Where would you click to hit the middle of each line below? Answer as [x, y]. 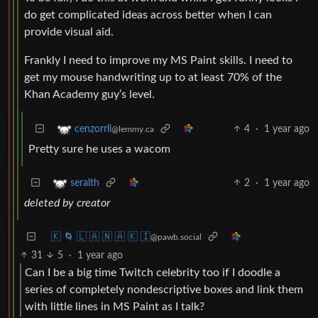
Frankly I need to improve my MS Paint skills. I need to [158, 60]
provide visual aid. [69, 32]
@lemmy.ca [133, 129]
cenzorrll [93, 129]
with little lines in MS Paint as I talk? [115, 307]
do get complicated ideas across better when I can [148, 15]
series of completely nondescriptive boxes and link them [164, 290]
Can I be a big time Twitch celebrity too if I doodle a [153, 273]
